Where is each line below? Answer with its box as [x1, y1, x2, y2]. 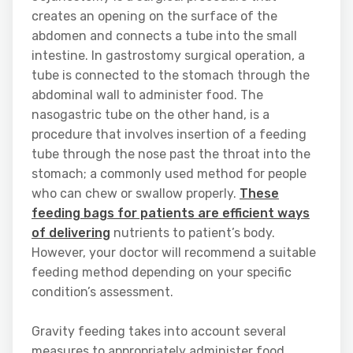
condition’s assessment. [32, 284, 173, 299]
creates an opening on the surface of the [32, 8, 277, 24]
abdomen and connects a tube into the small [32, 28, 297, 43]
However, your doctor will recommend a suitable [32, 244, 316, 260]
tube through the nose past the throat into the [32, 146, 310, 162]
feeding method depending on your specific [32, 264, 292, 280]
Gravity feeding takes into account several [32, 323, 286, 339]
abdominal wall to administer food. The [32, 87, 263, 102]
